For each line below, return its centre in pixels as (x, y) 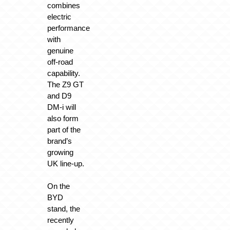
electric (60, 16)
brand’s (60, 141)
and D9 (60, 95)
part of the (64, 129)
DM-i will (62, 107)
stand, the (64, 209)
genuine (61, 50)
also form (63, 118)
